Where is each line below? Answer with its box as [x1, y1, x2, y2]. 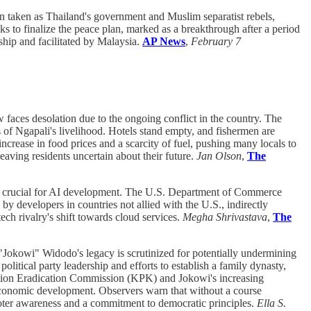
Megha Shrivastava [183, 211, 267, 224]
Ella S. [257, 297, 286, 310]
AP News [142, 35, 185, 47]
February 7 [191, 35, 241, 47]
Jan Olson [196, 150, 242, 162]
